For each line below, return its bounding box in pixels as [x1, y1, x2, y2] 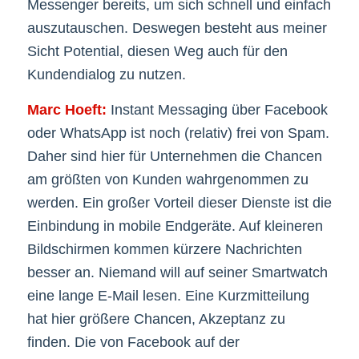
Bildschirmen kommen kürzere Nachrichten [26, 240, 302, 257]
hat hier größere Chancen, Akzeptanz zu [26, 310, 285, 327]
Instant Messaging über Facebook [106, 101, 328, 118]
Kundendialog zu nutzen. [26, 66, 186, 83]
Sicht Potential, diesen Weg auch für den [26, 42, 288, 59]
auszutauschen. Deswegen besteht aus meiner [26, 19, 327, 36]
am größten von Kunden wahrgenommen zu [26, 171, 309, 188]
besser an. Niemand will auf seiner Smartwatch [26, 264, 328, 280]
